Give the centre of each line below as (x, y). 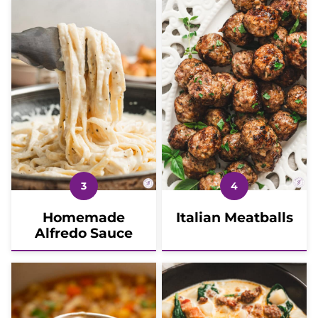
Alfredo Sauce (84, 233)
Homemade (84, 217)
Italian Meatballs (234, 217)
